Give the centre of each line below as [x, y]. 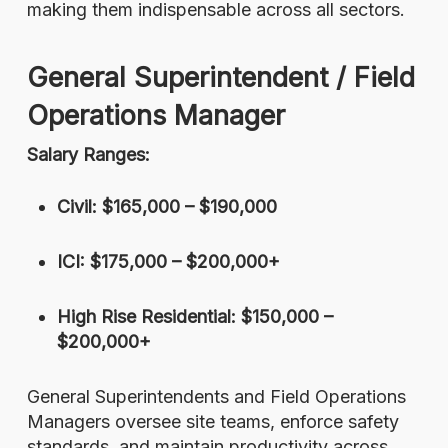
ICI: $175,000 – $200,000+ [168, 261]
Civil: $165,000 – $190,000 [166, 206]
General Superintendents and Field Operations [216, 396]
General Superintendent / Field [220, 77]
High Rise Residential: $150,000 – [194, 316]
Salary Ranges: [88, 154]
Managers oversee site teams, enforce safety [212, 421]
